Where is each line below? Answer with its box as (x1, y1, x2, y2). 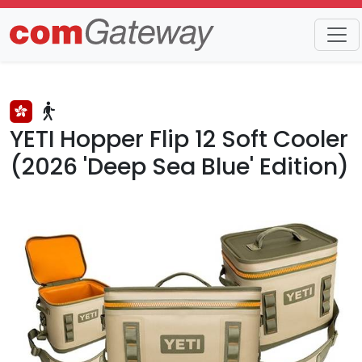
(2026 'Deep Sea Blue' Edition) (10, 150, 349, 183)
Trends (10, 39, 54, 57)
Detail (74, 39, 111, 57)
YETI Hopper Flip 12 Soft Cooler (10, 123, 348, 155)
